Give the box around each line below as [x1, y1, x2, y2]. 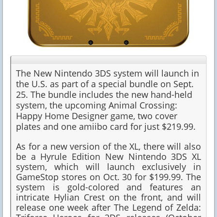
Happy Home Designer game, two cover [16, 110, 177, 122]
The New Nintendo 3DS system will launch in [16, 67, 199, 79]
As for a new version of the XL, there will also [16, 140, 201, 153]
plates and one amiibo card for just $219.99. [16, 121, 196, 133]
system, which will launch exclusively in [16, 161, 201, 173]
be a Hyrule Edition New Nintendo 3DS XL [16, 151, 201, 163]
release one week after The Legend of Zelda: [16, 201, 201, 214]
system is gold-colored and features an [16, 181, 201, 193]
